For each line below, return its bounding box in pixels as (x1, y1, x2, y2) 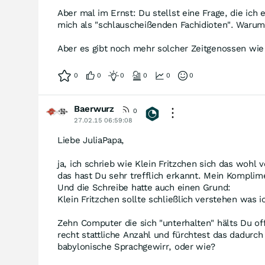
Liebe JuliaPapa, (57, 135, 125, 146)
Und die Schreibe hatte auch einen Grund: (57, 182, 231, 193)
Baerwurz (74, 104, 114, 114)
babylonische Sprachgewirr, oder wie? (57, 241, 216, 252)
